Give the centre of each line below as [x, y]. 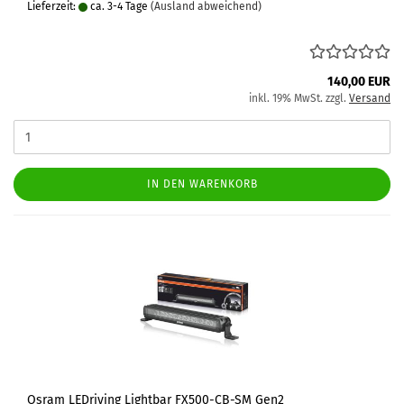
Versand [370, 98]
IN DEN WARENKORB [202, 184]
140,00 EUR [359, 82]
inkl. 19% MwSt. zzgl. [299, 98]
